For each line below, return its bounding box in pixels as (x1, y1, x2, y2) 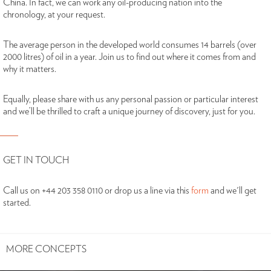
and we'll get (211, 185, 256, 195)
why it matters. (3, 64, 59, 74)
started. (3, 197, 31, 207)
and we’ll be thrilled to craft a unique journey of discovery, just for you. (3, 106, 255, 116)
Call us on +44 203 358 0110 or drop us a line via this (3, 185, 191, 195)
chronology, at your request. (3, 9, 105, 19)
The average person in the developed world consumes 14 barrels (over (3, 39, 256, 50)
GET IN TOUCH (3, 155, 69, 165)
